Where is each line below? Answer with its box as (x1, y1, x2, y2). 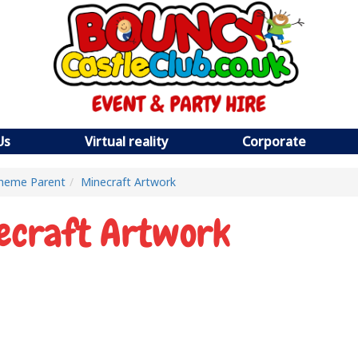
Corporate (242, 132, 306, 150)
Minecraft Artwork (81, 173, 176, 189)
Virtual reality (85, 132, 168, 150)
